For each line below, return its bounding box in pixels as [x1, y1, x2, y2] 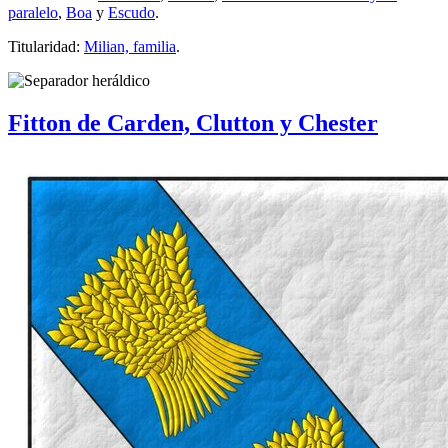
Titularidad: [8, 38, 84, 56]
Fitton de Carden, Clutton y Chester [8, 110, 378, 137]
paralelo [8, 4, 58, 22]
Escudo [108, 4, 155, 22]
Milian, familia [84, 38, 176, 56]
